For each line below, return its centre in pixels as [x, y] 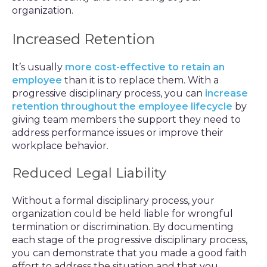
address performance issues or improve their [118, 133]
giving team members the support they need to [126, 119]
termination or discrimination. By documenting [123, 227]
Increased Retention [83, 39]
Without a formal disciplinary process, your [113, 201]
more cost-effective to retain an [145, 67]
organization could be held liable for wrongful [122, 214]
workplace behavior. [60, 146]
